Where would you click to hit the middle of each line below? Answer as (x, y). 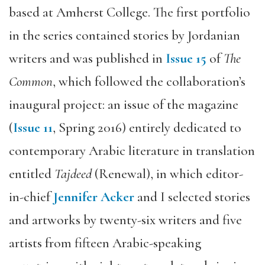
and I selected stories (192, 197)
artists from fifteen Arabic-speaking (105, 243)
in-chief (31, 197)
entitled (32, 174)
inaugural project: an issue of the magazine (124, 104)
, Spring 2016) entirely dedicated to (147, 127)
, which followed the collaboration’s (149, 81)
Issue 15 (186, 58)
